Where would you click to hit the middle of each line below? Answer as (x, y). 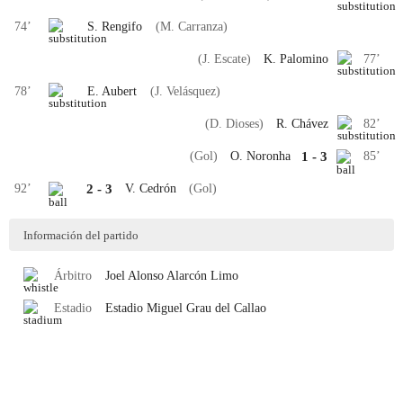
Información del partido (81, 235)
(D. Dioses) (234, 124)
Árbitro (73, 276)
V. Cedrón (150, 188)
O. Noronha (261, 156)
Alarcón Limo (202, 276)
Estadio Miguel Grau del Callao (185, 308)
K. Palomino (296, 59)
